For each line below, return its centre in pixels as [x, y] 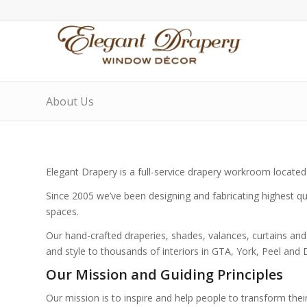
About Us [70, 101]
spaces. [62, 211]
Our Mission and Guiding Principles [164, 274]
